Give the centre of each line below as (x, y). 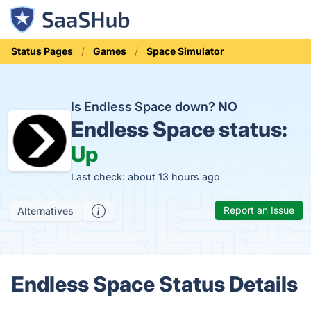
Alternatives (45, 211)
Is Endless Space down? (144, 107)
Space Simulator (185, 51)
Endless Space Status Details (154, 284)
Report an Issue (259, 210)
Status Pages (42, 51)
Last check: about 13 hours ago (145, 177)
